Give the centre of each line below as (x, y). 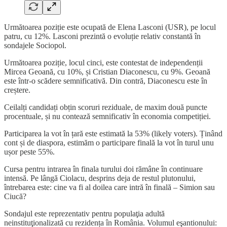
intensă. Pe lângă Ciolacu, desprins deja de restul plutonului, (100, 178)
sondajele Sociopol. (35, 46)
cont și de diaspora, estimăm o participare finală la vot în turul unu (109, 143)
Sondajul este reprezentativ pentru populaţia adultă (84, 214)
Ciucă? (15, 197)
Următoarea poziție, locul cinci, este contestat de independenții (103, 63)
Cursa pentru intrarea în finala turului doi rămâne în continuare (103, 169)
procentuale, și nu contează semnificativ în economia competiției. (107, 117)
